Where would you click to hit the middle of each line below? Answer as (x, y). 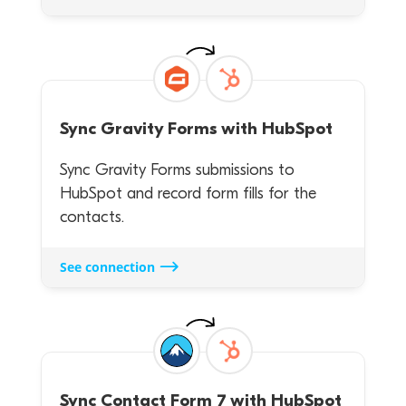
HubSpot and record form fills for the (188, 193)
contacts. (92, 217)
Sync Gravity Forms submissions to (177, 169)
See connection (107, 267)
